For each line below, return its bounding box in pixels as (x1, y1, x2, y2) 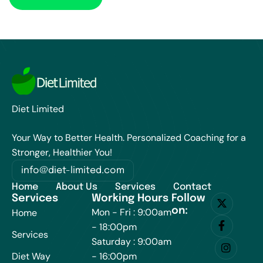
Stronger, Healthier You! (12, 146, 112, 159)
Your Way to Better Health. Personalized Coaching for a (12, 131, 246, 144)
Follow (171, 193, 205, 204)
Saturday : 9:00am (92, 235, 171, 248)
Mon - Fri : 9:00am (92, 205, 171, 218)
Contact (173, 181, 211, 192)
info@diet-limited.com (21, 165, 124, 176)
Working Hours (92, 193, 168, 204)
